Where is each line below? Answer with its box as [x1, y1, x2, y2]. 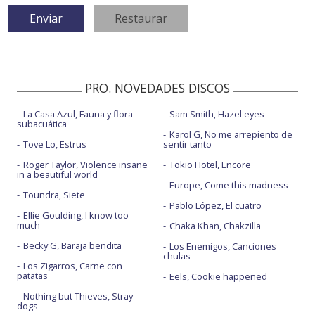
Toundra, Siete [23, 188, 85, 202]
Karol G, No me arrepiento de [169, 128, 292, 141]
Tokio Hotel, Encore [169, 158, 251, 172]
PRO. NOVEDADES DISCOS [85, 79, 230, 97]
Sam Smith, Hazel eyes [169, 108, 264, 121]
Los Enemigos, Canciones [169, 240, 276, 253]
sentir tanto [162, 138, 212, 151]
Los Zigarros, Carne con [23, 259, 122, 273]
